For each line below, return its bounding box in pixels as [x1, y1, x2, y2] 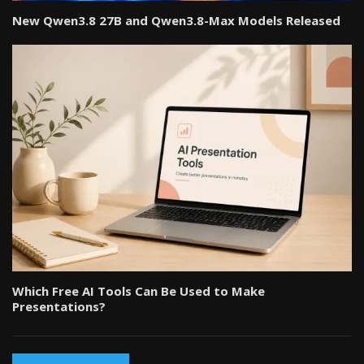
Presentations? [12, 298, 109, 315]
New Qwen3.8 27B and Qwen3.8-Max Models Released [12, 12, 340, 29]
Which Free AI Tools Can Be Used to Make [12, 283, 265, 300]
